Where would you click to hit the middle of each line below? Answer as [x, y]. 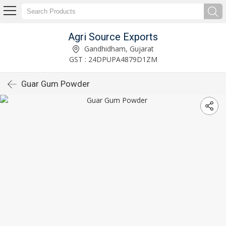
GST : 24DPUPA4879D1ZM [113, 59]
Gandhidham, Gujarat [118, 48]
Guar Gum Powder [55, 84]
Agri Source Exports [113, 37]
